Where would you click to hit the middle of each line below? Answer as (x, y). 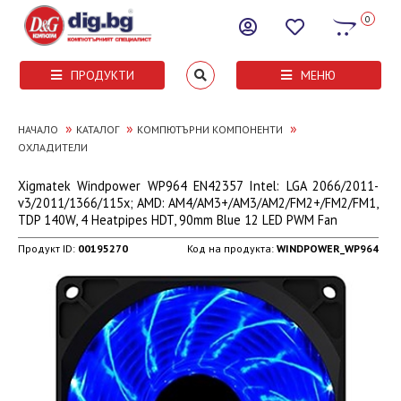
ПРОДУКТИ (102, 75)
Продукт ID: (48, 248)
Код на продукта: (232, 248)
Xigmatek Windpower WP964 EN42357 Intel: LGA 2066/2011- (199, 186)
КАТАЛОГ (97, 129)
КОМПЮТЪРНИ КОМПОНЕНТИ (209, 129)
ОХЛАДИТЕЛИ (53, 147)
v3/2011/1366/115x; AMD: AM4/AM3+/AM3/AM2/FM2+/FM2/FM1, (199, 203)
